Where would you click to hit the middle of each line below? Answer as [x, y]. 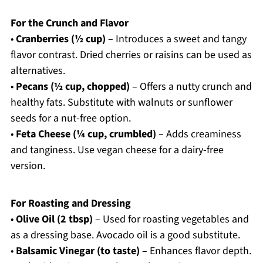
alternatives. [38, 71]
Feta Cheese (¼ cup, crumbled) [86, 134]
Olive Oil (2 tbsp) [54, 220]
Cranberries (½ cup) [60, 39]
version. [28, 166]
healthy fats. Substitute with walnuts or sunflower [121, 103]
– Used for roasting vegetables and [171, 220]
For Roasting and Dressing [70, 204]
